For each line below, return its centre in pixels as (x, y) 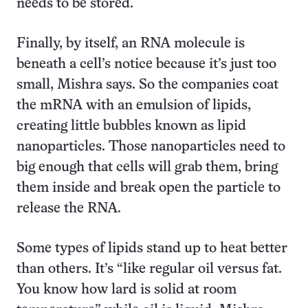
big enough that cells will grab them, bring (147, 167)
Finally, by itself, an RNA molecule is (131, 44)
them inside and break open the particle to (148, 188)
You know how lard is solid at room (126, 290)
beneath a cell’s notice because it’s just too (146, 64)
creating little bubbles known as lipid (131, 126)
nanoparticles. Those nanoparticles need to (151, 147)
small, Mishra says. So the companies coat (147, 85)
